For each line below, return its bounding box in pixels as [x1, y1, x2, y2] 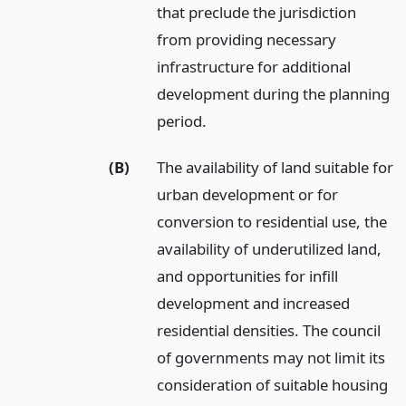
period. [157, 110, 208, 131]
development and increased [157, 292, 351, 314]
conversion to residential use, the [157, 210, 388, 232]
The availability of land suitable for [157, 156, 394, 178]
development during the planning [157, 82, 391, 104]
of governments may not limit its [157, 346, 386, 368]
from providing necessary [157, 28, 337, 50]
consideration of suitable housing [157, 373, 389, 395]
